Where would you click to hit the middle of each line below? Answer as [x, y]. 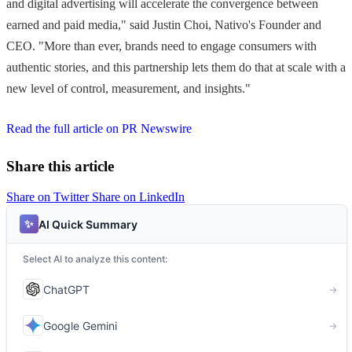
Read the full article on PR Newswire [99, 129]
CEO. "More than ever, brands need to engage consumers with [161, 46]
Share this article [60, 167]
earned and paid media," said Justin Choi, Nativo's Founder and [164, 25]
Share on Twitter [49, 197]
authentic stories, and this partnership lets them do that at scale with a [176, 68]
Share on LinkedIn [138, 197]
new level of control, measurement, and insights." [128, 89]
